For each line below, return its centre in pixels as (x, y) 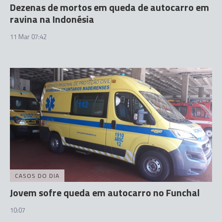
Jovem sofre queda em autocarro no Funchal (105, 192)
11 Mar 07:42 (28, 37)
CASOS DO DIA (37, 175)
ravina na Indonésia (52, 19)
